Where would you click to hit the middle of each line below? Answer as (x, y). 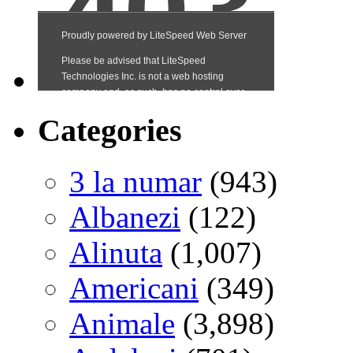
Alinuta (116, 252)
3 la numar (136, 181)
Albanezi (125, 217)
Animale (122, 323)
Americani (134, 288)
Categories (110, 131)
